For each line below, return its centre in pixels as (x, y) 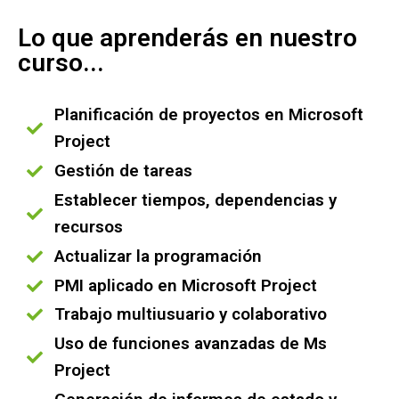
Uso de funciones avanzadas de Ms (190, 343)
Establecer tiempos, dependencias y (195, 200)
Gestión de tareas (123, 171)
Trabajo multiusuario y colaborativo (190, 314)
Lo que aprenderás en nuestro (187, 38)
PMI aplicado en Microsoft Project (185, 285)
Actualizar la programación (158, 256)
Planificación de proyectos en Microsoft (208, 114)
